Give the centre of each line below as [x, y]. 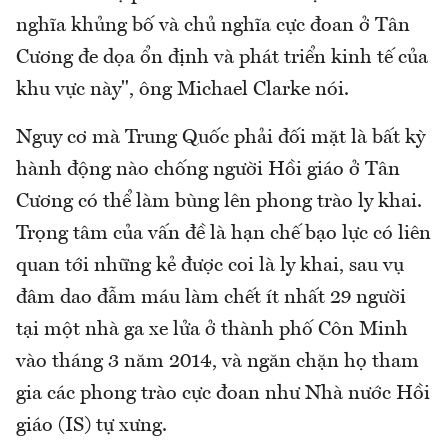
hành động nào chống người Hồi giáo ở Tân [208, 169]
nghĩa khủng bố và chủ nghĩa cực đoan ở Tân [213, 25]
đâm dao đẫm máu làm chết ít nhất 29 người [211, 297]
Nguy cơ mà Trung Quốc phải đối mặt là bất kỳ [220, 137]
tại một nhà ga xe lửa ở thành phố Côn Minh [212, 329]
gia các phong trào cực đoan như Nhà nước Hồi [223, 393]
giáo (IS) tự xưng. [91, 425]
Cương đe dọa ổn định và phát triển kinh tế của [222, 57]
